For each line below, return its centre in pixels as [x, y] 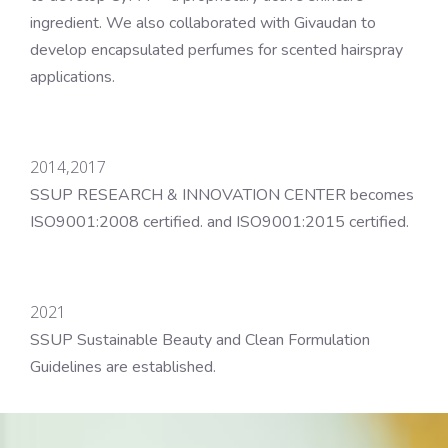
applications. [72, 76]
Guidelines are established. [123, 366]
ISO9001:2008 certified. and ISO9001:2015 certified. [219, 221]
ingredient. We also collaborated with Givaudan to [203, 22]
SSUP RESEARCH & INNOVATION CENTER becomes [222, 194]
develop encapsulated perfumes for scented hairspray [216, 49]
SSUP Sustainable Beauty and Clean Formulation [200, 339]
